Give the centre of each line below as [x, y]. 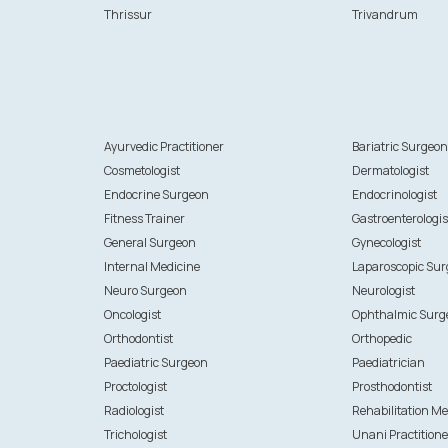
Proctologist [135, 386]
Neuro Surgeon [145, 290]
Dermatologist [391, 170]
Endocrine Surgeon [156, 194]
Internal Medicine [151, 266]
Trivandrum [385, 14]
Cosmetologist [141, 170]
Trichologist [135, 434]
